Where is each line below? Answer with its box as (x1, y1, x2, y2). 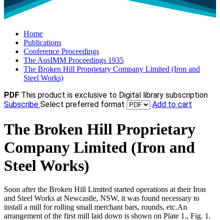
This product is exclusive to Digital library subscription (21, 90, 208, 100)
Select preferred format (40, 100, 127, 110)
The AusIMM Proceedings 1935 (24, 56, 124, 65)
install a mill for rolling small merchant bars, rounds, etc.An (4, 203, 187, 212)
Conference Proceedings (24, 47, 99, 56)
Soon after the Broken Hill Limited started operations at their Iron (4, 185, 206, 194)
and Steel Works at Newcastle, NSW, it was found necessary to (4, 194, 199, 203)
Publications (24, 38, 61, 47)
